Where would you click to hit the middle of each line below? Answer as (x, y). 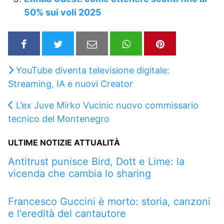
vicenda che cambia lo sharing (79, 173)
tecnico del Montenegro (59, 118)
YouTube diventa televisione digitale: (93, 70)
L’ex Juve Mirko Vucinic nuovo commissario (107, 105)
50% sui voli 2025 (63, 12)
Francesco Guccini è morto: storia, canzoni (109, 201)
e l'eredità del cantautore (67, 213)
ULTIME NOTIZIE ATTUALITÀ (64, 142)
